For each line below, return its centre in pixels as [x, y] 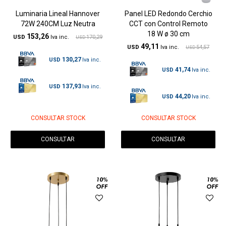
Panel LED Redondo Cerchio [168, 14]
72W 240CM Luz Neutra [58, 24]
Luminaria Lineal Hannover [58, 14]
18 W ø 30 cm [168, 34]
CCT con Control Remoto [168, 24]
